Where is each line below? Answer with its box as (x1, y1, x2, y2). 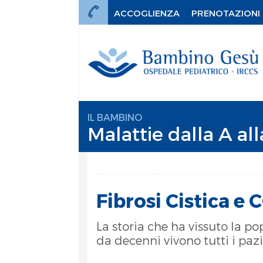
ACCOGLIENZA (114, 7, 180, 18)
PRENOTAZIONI (191, 7, 261, 18)
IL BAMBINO (87, 112, 143, 123)
